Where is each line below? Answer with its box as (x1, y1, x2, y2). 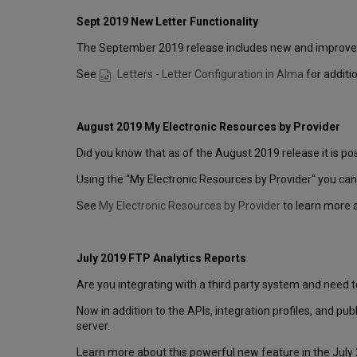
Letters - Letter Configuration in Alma (115, 68, 307, 81)
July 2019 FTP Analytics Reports (76, 252, 246, 265)
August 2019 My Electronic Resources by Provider (76, 120, 340, 134)
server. (76, 320, 110, 333)
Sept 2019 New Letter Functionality (76, 15, 258, 29)
